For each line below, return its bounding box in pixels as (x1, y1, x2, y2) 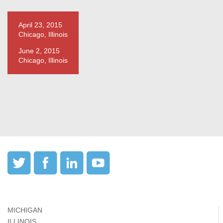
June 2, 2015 (18, 47, 60, 55)
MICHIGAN (7, 206, 42, 214)
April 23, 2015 (18, 21, 62, 29)
